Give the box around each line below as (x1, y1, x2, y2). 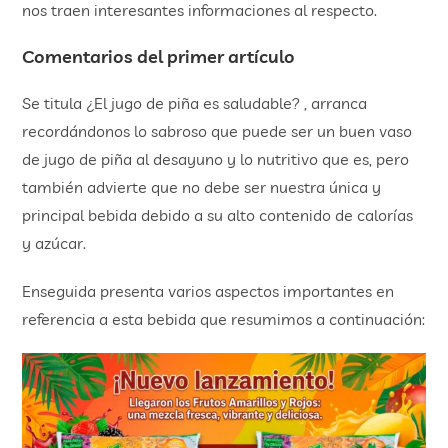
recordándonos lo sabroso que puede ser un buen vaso (22, 121, 413, 141)
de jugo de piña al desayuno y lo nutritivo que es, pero (22, 149, 410, 169)
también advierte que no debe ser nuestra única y (22, 177, 382, 197)
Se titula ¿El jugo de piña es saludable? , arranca (22, 93, 368, 113)
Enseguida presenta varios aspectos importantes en (22, 281, 395, 301)
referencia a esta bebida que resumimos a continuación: (22, 309, 426, 329)
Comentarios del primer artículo (22, 45, 296, 68)
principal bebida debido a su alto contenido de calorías (22, 205, 414, 225)
